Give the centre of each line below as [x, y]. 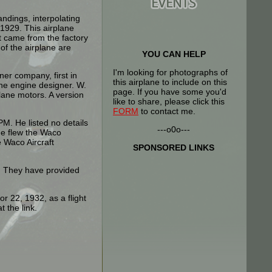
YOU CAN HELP [174, 54]
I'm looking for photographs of [170, 72]
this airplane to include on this [170, 82]
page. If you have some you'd [170, 92]
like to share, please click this [169, 101]
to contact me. [167, 111]
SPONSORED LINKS [174, 148]
